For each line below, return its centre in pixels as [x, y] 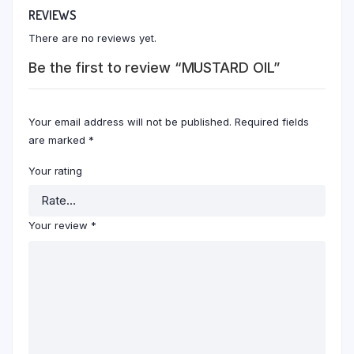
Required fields [272, 122]
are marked [58, 140]
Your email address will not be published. [130, 122]
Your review [60, 225]
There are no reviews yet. [92, 38]
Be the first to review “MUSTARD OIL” [154, 68]
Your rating [55, 171]
